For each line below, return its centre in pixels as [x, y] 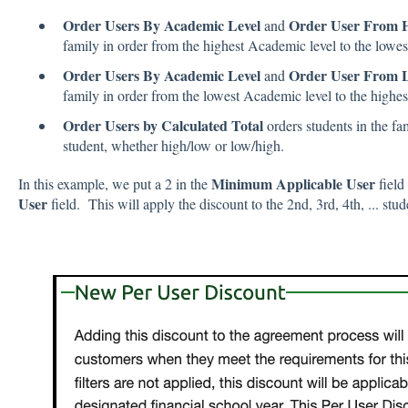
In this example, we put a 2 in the [114, 184]
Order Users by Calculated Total [164, 126]
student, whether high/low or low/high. [173, 146]
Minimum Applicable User [295, 184]
